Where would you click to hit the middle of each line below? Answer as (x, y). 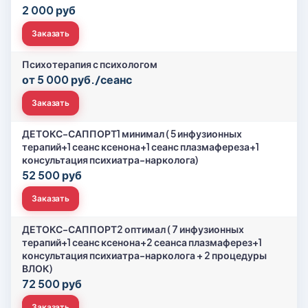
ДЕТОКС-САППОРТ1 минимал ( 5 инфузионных (132, 133)
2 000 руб (49, 10)
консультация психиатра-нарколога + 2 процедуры (144, 255)
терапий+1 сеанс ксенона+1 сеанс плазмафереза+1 (141, 146)
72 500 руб (52, 284)
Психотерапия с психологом (90, 64)
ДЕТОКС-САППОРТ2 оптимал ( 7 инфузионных (133, 229)
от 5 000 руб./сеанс (77, 79)
